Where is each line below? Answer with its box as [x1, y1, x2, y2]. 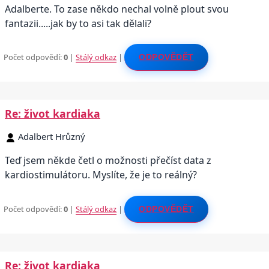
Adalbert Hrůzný [18, 130, 85, 143]
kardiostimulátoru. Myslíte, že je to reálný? [5, 168, 197, 182]
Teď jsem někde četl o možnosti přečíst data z [5, 154, 211, 168]
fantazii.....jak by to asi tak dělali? [5, 16, 151, 30]
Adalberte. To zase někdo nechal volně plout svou [5, 2, 229, 16]
